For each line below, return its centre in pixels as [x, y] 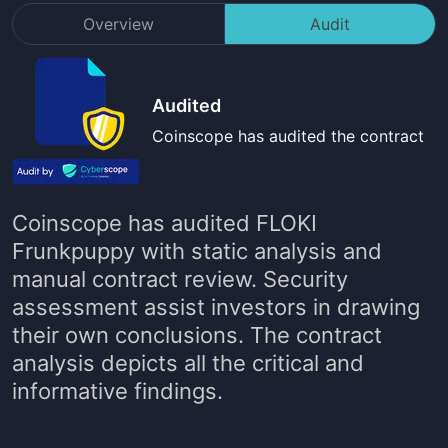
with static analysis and [258, 251]
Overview [118, 24]
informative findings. [117, 391]
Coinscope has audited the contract [288, 136]
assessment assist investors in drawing [216, 307]
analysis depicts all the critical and [188, 363]
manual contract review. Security [180, 279]
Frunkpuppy [73, 251]
